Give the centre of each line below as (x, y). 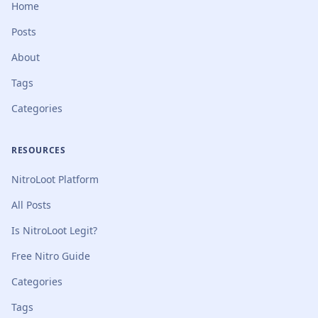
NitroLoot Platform (55, 179)
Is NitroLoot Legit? (54, 230)
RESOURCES (39, 150)
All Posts (31, 205)
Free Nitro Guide (51, 256)
